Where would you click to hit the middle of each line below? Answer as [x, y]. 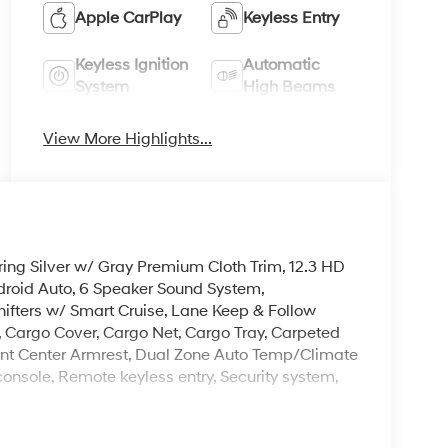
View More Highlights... [128, 139]
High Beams [289, 87]
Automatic [282, 65]
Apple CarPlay [128, 18]
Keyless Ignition [132, 65]
